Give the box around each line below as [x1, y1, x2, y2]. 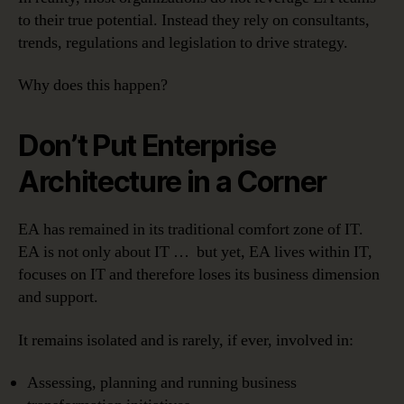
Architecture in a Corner [18, 164, 327, 200]
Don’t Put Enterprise [18, 128, 276, 164]
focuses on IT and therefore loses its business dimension [18, 264, 380, 286]
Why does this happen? [18, 75, 168, 96]
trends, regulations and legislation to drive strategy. [18, 32, 348, 53]
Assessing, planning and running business [27, 372, 297, 394]
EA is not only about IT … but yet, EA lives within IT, [18, 242, 372, 263]
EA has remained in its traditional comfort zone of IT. [18, 219, 363, 241]
